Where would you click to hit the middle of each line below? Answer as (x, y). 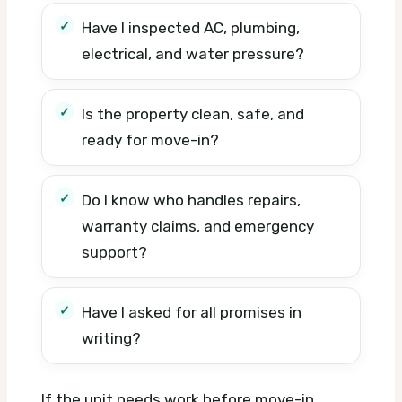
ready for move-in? (150, 140)
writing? (111, 338)
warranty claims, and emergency (198, 226)
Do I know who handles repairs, (191, 200)
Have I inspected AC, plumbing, (191, 27)
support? (114, 252)
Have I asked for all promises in (192, 312)
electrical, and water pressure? (193, 53)
